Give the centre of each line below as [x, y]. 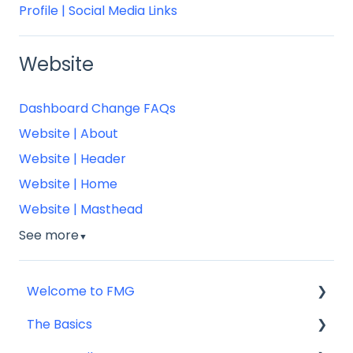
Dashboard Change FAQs [97, 108]
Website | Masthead [81, 209]
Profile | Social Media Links [98, 11]
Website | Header [72, 159]
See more [49, 235]
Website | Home [68, 184]
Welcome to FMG [81, 292]
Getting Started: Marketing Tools [145, 325]
